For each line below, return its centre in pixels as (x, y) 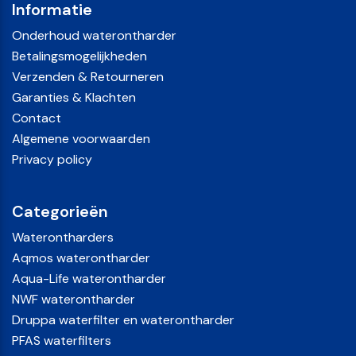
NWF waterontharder (74, 299)
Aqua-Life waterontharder (89, 279)
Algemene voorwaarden (81, 139)
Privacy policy (52, 159)
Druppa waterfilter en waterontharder (123, 320)
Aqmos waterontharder (81, 258)
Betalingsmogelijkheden (79, 56)
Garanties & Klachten (74, 97)
